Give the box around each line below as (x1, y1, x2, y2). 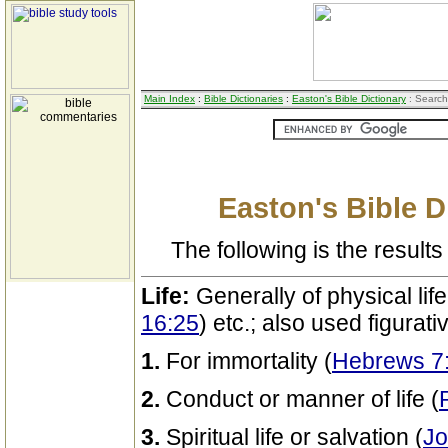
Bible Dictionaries (204, 93, 283, 104)
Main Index (144, 93, 195, 104)
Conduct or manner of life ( (166, 386, 439, 412)
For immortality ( (166, 348, 332, 374)
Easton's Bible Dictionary (292, 93, 406, 104)
